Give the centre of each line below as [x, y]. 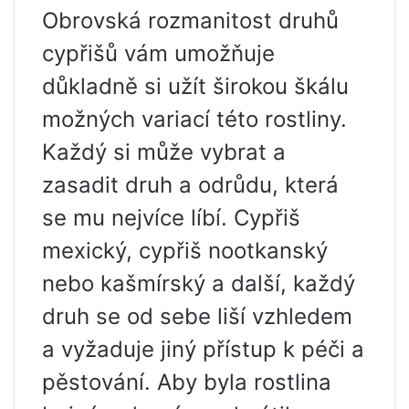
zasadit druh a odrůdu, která [190, 185]
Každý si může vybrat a [164, 152]
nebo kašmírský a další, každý [199, 283]
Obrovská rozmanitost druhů [190, 21]
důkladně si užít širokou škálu [195, 86]
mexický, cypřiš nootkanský [185, 251]
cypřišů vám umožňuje [158, 53]
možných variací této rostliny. [194, 119]
